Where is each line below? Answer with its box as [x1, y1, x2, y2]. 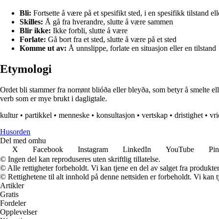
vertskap [142, 111, 168, 120]
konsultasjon [96, 111, 135, 120]
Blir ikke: [20, 26, 51, 35]
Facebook [33, 145, 63, 154]
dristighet [175, 111, 203, 120]
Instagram [78, 145, 108, 154]
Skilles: [20, 18, 43, 26]
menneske [59, 111, 89, 120]
